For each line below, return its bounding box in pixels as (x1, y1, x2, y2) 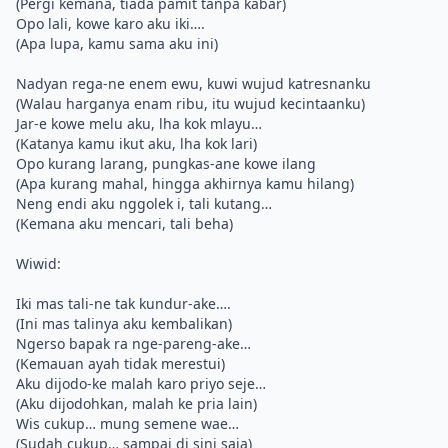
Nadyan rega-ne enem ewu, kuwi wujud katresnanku (16, 74, 371, 93)
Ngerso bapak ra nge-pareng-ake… (16, 334, 251, 353)
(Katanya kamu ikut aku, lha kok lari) (16, 134, 257, 153)
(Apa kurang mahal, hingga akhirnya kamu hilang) (16, 174, 354, 193)
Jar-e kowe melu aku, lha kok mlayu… (16, 114, 262, 133)
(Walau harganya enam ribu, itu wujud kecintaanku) (16, 94, 365, 113)
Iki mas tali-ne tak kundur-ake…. (16, 294, 231, 313)
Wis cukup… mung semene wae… (16, 414, 239, 433)
